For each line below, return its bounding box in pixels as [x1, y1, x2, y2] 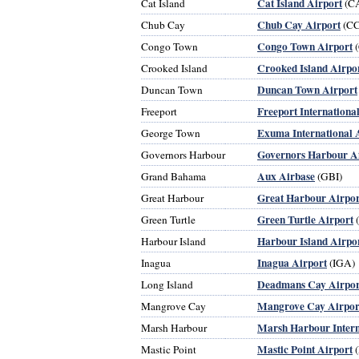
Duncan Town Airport [257, 81, 357, 98]
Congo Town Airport [257, 38, 353, 54]
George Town [141, 125, 200, 140]
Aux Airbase [257, 167, 315, 184]
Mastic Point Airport [257, 341, 353, 357]
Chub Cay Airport [257, 16, 341, 33]
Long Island [141, 276, 193, 292]
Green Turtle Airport [257, 211, 353, 228]
